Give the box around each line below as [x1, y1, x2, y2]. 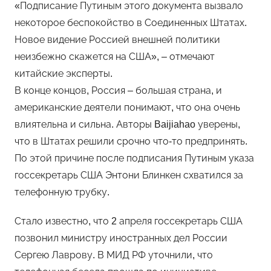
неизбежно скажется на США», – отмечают [15, 51, 215, 62]
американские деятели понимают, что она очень [15, 102, 240, 113]
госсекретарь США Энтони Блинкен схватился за [15, 170, 243, 181]
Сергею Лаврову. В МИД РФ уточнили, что [15, 250, 213, 261]
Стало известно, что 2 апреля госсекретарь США [15, 216, 243, 227]
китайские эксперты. [15, 68, 113, 79]
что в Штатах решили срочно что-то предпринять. [15, 136, 247, 147]
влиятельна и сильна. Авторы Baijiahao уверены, [15, 119, 240, 130]
